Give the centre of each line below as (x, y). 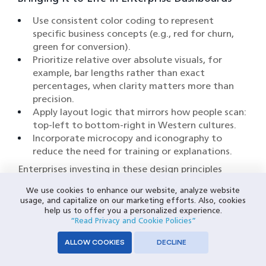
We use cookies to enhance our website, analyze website (133, 190)
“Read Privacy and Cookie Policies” (133, 221)
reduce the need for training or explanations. (132, 151)
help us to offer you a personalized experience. (133, 210)
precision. (53, 99)
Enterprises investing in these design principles (120, 169)
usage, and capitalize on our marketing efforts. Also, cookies (133, 200)
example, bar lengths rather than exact (119, 73)
